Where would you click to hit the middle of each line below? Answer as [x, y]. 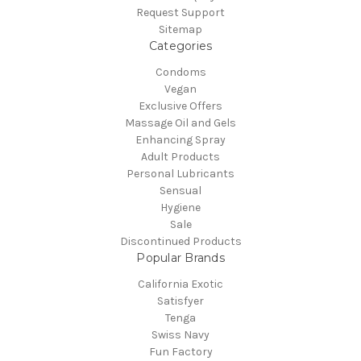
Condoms [180, 72]
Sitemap [180, 29]
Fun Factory [180, 351]
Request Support [180, 12]
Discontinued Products [180, 241]
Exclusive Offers [180, 106]
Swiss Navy [180, 334]
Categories [180, 46]
